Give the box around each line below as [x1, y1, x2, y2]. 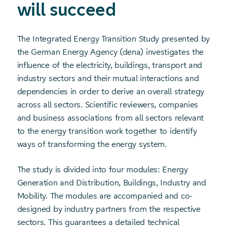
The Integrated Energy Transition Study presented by [17, 34, 210, 44]
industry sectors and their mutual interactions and [17, 73, 199, 83]
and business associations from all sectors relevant [17, 113, 204, 123]
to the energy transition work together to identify [17, 126, 197, 136]
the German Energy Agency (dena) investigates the [17, 47, 204, 57]
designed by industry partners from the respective [17, 204, 201, 214]
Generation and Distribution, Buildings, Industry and [17, 178, 206, 187]
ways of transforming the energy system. [17, 139, 167, 149]
